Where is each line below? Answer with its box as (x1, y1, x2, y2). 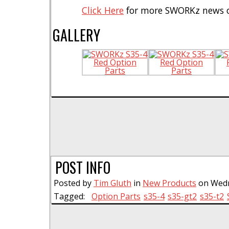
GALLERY (53, 24, 100, 45)
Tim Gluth (94, 177, 131, 189)
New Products (143, 177, 196, 189)
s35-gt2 (168, 190, 197, 202)
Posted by (54, 177, 94, 189)
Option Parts (91, 190, 141, 202)
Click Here (82, 4, 124, 17)
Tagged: (54, 190, 85, 202)
